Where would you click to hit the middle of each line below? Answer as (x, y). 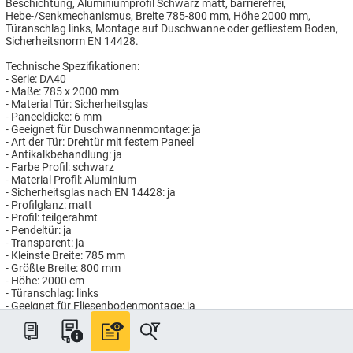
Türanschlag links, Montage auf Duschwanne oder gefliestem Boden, (172, 28)
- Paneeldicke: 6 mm (54, 116)
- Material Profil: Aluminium (71, 179)
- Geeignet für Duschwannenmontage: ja (103, 129)
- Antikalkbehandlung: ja (64, 154)
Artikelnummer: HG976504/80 (79, 331)
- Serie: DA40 (36, 78)
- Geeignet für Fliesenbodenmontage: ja (100, 305)
